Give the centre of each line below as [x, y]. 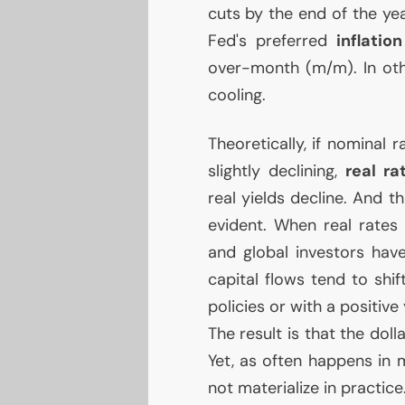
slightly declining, [276, 171]
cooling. [236, 95]
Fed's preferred [272, 41]
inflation [369, 41]
